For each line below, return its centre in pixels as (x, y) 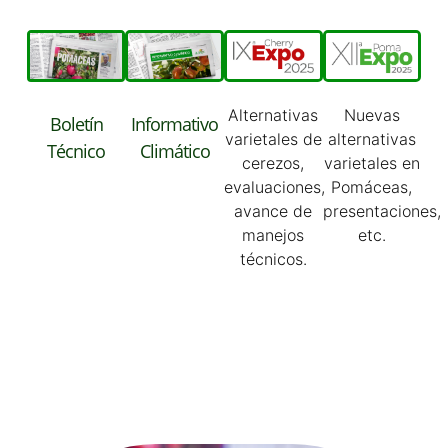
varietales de (273, 139)
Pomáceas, (372, 187)
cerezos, (273, 163)
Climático (174, 151)
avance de (273, 211)
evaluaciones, (274, 187)
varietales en (371, 163)
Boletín (76, 124)
